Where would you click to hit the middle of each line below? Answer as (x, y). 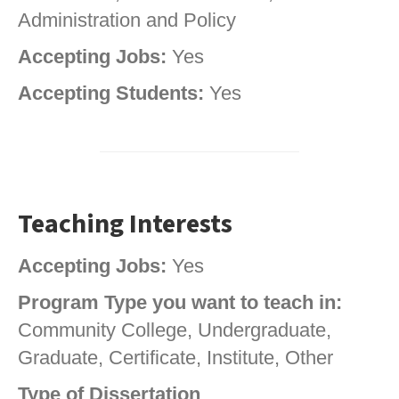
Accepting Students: (114, 94)
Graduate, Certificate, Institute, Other (175, 358)
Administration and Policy (127, 20)
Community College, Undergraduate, (175, 330)
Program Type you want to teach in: (180, 303)
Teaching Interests (125, 224)
